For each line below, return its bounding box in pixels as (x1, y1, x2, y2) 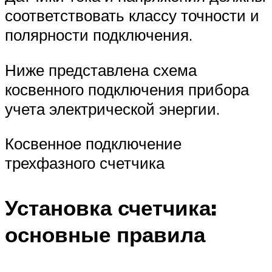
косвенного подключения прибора (5, 79, 249, 99)
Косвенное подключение (5, 134, 182, 154)
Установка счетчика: (5, 194, 217, 221)
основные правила (5, 220, 205, 248)
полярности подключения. (5, 25, 192, 45)
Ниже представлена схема (5, 59, 197, 80)
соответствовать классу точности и (5, 5, 259, 25)
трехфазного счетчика (5, 153, 165, 173)
